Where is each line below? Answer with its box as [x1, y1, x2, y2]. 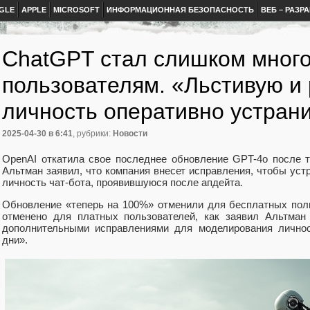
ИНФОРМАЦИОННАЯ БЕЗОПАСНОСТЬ [107, 6, 254, 14]
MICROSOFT [53, 6, 100, 14]
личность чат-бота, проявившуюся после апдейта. [2, 176, 243, 188]
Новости [113, 129, 147, 139]
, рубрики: [73, 129, 113, 139]
